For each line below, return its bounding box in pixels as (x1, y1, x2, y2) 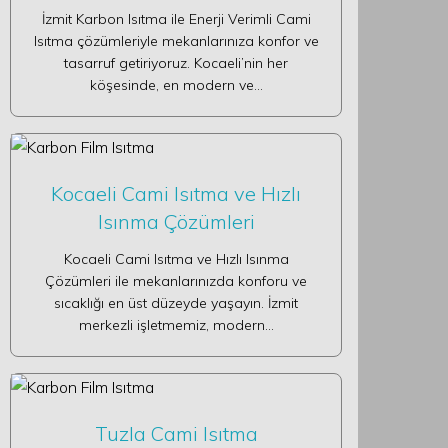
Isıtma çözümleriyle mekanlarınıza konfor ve (33, 32, 319, 50)
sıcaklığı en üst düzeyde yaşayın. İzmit (54, 294, 298, 312)
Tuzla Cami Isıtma (94, 421, 258, 446)
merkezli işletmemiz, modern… (78, 316, 274, 334)
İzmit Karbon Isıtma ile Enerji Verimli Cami (41, 10, 311, 28)
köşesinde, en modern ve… (89, 76, 263, 94)
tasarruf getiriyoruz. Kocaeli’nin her (64, 54, 288, 72)
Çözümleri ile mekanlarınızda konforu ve (45, 272, 307, 290)
